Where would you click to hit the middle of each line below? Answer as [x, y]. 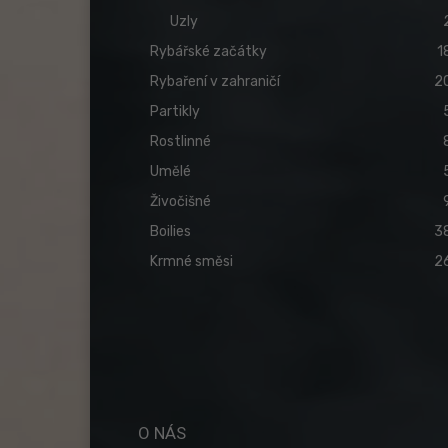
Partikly [175, 112]
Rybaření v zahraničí [215, 82]
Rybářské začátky [208, 52]
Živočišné [180, 202]
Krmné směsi [191, 262]
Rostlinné [180, 142]
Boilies [170, 232]
